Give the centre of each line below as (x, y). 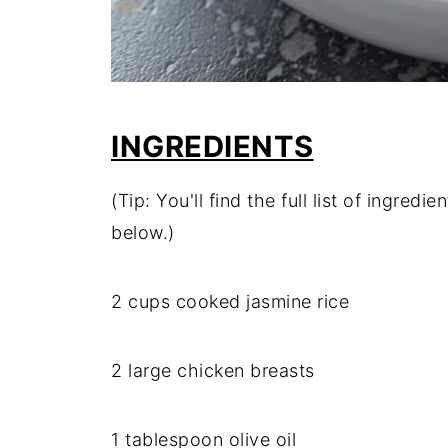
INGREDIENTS (212, 146)
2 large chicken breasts (213, 370)
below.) (143, 232)
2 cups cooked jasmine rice (230, 301)
